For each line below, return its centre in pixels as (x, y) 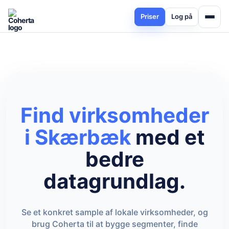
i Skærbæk (77, 137)
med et (168, 137)
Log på (182, 16)
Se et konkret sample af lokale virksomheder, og (114, 212)
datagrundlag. (114, 181)
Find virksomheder (114, 115)
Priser (150, 16)
